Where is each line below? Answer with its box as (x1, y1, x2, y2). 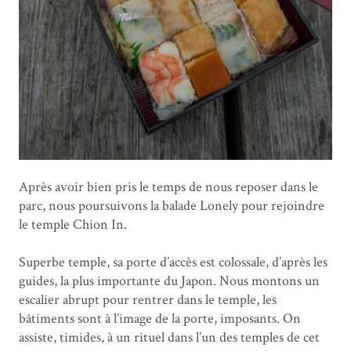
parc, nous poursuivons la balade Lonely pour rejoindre (19, 197, 324, 215)
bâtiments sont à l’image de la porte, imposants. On (19, 309, 301, 328)
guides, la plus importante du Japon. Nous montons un (19, 272, 320, 291)
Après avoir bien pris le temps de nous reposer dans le (19, 178, 318, 197)
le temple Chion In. (19, 215, 127, 234)
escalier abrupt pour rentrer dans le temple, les (19, 291, 277, 309)
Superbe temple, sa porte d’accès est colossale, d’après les (19, 253, 327, 272)
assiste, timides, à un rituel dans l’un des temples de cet (19, 328, 320, 347)
